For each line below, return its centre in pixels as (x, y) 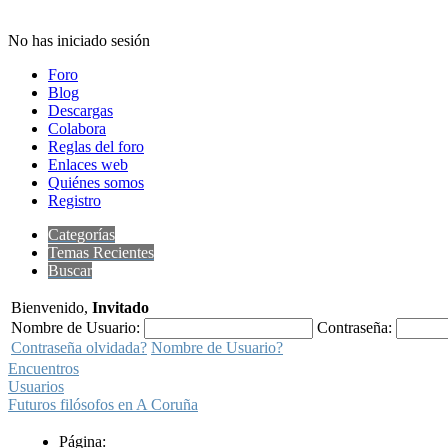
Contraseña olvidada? (79, 347)
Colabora (77, 128)
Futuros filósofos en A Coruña (103, 404)
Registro (74, 200)
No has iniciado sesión (79, 40)
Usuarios (36, 386)
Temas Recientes (101, 252)
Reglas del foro (96, 146)
